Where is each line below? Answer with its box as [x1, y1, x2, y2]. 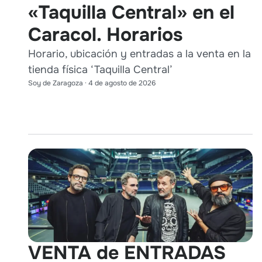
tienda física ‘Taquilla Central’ [28, 63, 173, 76]
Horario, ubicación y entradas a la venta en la [28, 47, 251, 60]
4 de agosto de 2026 [88, 78, 156, 88]
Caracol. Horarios [28, 22, 182, 47]
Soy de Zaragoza [28, 78, 83, 88]
